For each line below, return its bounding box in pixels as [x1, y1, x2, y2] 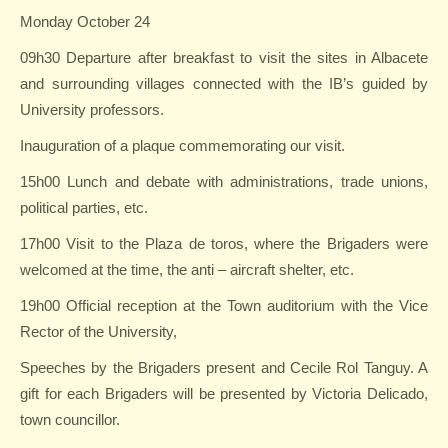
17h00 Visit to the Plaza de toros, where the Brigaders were [20, 235, 428, 252]
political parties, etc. [20, 199, 148, 216]
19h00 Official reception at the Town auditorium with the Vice [20, 297, 428, 314]
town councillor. [20, 411, 120, 428]
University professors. [20, 101, 164, 118]
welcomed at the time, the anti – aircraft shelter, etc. [20, 261, 354, 278]
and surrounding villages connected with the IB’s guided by [20, 75, 428, 92]
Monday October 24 [20, 13, 150, 30]
